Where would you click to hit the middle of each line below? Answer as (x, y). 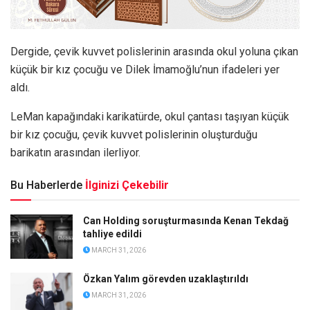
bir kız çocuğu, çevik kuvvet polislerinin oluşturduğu (134, 134)
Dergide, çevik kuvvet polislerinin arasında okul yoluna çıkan (154, 51)
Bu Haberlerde (46, 185)
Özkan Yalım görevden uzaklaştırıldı (166, 279)
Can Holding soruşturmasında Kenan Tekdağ (186, 220)
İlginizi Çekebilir (127, 185)
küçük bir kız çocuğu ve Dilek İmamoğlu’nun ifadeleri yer (145, 69)
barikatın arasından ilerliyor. (75, 152)
